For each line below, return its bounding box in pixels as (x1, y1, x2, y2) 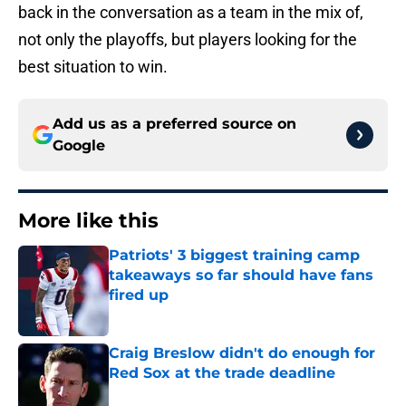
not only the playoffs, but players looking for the (18, 30, 357, 50)
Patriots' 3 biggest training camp (109, 246, 360, 265)
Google (53, 137, 105, 155)
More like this (18, 208, 159, 234)
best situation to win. (18, 57, 168, 77)
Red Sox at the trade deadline (109, 364, 335, 382)
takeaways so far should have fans (109, 266, 373, 285)
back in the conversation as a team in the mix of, (18, 3, 363, 23)
